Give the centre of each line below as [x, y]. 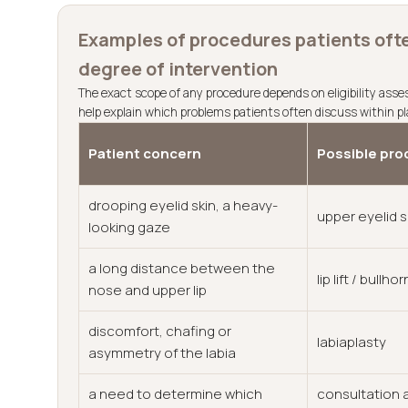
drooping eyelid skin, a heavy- [183, 205]
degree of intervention [178, 69]
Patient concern [145, 153]
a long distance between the [182, 268]
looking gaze [129, 227]
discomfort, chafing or [160, 331]
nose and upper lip [148, 290]
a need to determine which [175, 394]
